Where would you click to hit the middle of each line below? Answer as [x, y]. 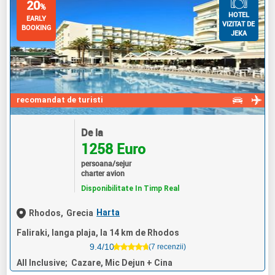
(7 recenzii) [167, 247]
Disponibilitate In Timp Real [130, 188]
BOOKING [37, 27]
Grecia [80, 213]
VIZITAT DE [239, 23]
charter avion [103, 173]
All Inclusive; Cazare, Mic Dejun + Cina [95, 262]
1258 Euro [113, 149]
